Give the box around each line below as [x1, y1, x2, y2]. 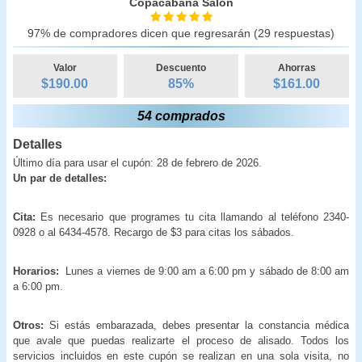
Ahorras [277, 61, 316, 74]
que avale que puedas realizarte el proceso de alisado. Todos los [13, 334, 349, 347]
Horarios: [13, 264, 63, 277]
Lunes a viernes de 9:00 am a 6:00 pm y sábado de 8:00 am [65, 264, 350, 277]
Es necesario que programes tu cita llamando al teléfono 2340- [36, 210, 349, 223]
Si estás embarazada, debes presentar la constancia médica [44, 318, 349, 331]
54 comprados [137, 108, 225, 123]
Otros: [13, 318, 44, 331]
